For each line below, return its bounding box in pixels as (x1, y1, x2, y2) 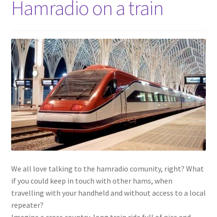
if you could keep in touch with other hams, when (11, 176, 172, 186)
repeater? (11, 200, 44, 210)
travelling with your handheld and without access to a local (11, 188, 206, 198)
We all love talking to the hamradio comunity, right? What (11, 164, 204, 174)
